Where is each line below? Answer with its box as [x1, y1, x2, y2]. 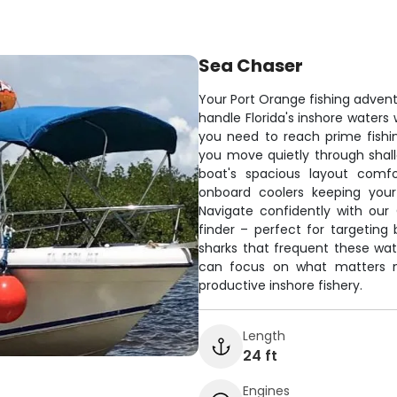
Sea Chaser [198, 53, 303, 78]
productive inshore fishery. [198, 276, 362, 294]
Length [243, 326, 285, 345]
